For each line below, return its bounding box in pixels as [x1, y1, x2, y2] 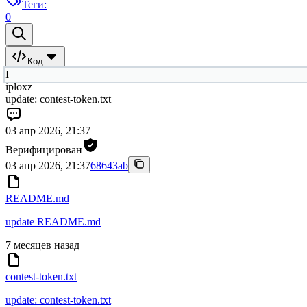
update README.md [5, 216, 101, 228]
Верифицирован [5, 144, 82, 156]
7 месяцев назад [5, 239, 79, 251]
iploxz [5, 81, 32, 93]
